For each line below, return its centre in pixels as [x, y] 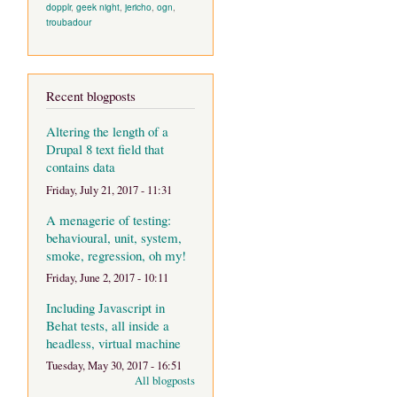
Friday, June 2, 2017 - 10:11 [107, 278]
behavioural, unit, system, [114, 237]
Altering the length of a [107, 132]
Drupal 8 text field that [105, 149]
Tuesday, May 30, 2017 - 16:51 [114, 366]
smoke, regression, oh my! [116, 255]
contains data [81, 167]
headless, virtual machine [113, 343]
